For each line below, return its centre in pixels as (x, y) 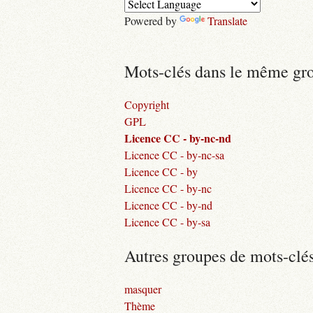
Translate (227, 21)
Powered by (152, 21)
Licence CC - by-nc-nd (178, 138)
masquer (143, 289)
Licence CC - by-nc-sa (174, 155)
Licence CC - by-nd (168, 205)
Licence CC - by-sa (167, 222)
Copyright (147, 104)
